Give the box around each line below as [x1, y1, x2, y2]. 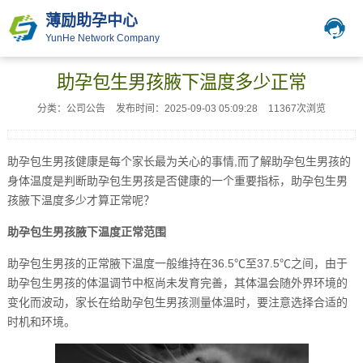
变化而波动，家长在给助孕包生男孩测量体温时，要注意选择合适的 [6, 296, 348, 309]
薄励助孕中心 [45, 12, 139, 29]
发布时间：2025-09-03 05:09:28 [116, 103, 258, 114]
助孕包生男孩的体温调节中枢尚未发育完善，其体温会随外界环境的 [6, 276, 348, 289]
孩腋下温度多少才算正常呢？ [6, 194, 155, 207]
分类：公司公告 [37, 103, 105, 114]
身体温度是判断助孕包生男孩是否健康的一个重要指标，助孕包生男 [6, 174, 348, 187]
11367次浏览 [268, 103, 326, 114]
